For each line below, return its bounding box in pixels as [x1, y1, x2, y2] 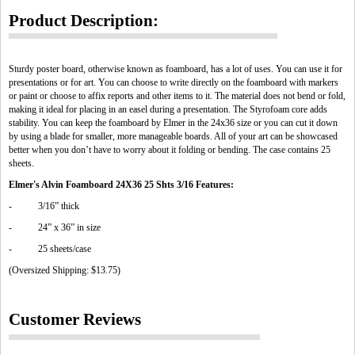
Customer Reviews [9, 311, 141, 328]
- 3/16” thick [9, 200, 79, 212]
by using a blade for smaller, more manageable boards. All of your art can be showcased [9, 131, 338, 142]
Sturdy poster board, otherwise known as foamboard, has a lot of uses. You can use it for [9, 63, 342, 74]
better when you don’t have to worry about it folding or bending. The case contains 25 [9, 144, 330, 155]
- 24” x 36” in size [9, 222, 101, 233]
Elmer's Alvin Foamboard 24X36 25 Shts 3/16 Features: [9, 179, 234, 190]
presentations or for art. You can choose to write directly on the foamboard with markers [9, 77, 338, 88]
